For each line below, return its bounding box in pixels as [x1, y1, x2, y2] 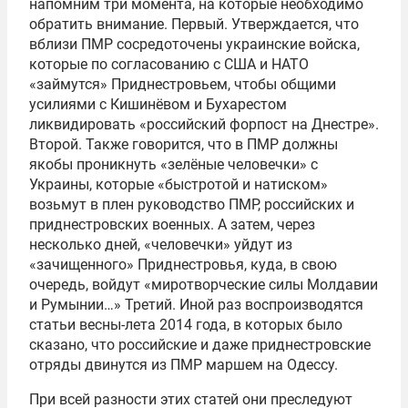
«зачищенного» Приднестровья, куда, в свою [29, 256, 337, 273]
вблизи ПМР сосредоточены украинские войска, [29, 36, 360, 53]
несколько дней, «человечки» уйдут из [29, 236, 292, 253]
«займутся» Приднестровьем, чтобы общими [29, 76, 336, 93]
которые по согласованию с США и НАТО [29, 56, 309, 73]
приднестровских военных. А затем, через [29, 216, 315, 233]
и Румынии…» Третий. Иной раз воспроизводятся [29, 296, 363, 313]
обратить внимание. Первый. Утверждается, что [29, 15, 359, 33]
